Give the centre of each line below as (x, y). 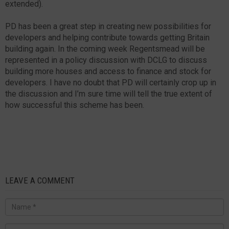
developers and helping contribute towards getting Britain (107, 37)
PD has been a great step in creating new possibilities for (108, 26)
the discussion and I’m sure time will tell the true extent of (109, 94)
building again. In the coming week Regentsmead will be (105, 49)
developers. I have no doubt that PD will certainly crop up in (111, 82)
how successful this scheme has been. (75, 105)
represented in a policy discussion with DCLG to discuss (106, 60)
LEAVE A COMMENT (40, 180)
